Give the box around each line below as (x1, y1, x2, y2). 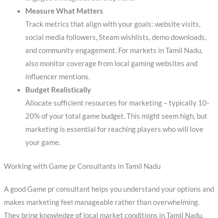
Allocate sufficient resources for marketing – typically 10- (25, 98, 209, 107)
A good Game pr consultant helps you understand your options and (3, 184, 214, 193)
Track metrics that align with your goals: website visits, (25, 19, 200, 28)
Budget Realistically (25, 85, 91, 94)
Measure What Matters (25, 6, 103, 15)
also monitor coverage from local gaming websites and (25, 59, 198, 68)
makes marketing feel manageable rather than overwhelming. (3, 198, 200, 206)
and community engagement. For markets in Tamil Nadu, (25, 46, 202, 54)
